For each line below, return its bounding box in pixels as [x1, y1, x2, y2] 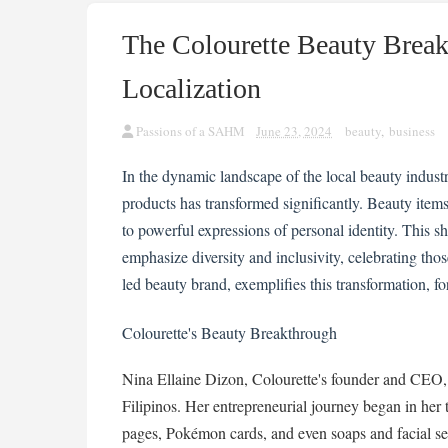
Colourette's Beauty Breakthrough [122, 322, 337, 343]
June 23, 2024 [256, 122, 332, 140]
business [389, 122, 435, 140]
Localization [122, 73, 261, 104]
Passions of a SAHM [136, 122, 245, 140]
